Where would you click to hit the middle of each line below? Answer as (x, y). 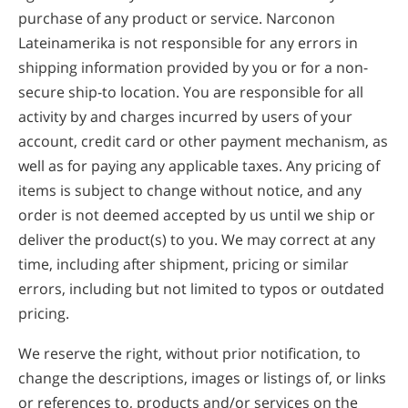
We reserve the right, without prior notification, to (189, 354)
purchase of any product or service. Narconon (177, 18)
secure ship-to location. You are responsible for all (191, 92)
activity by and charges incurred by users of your (185, 116)
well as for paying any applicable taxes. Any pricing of (199, 165)
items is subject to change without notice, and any (190, 190)
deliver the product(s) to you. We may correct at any (197, 239)
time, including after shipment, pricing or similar (184, 264)
